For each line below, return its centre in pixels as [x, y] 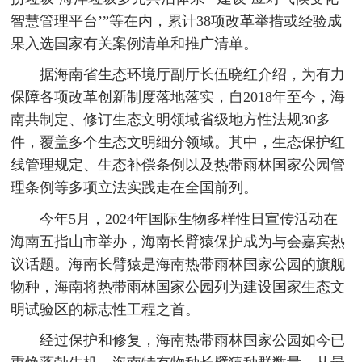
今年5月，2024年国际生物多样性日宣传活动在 [188, 219]
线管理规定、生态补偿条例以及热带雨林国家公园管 [178, 165]
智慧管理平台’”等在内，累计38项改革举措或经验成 [177, 21]
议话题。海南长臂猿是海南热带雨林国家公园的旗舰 [178, 264]
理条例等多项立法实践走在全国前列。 [135, 188]
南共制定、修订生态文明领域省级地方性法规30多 [171, 120]
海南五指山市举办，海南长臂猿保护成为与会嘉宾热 [178, 241]
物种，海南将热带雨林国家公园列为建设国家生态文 [178, 286]
